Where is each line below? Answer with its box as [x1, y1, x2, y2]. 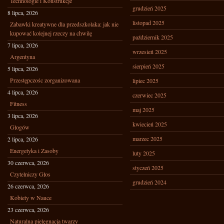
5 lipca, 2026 [7, 64, 38, 72]
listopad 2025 [132, 18, 164, 26]
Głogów [10, 123, 29, 131]
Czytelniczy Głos [10, 170, 50, 178]
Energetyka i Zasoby [10, 146, 58, 154]
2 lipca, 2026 [7, 135, 38, 143]
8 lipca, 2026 [7, 8, 38, 16]
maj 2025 [132, 105, 154, 113]
